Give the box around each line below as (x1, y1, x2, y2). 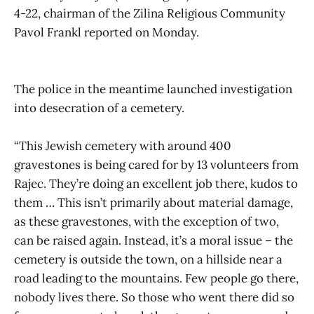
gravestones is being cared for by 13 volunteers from (14, 157, 299, 173)
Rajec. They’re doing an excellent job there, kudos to (14, 176, 298, 192)
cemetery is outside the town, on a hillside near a (14, 252, 282, 268)
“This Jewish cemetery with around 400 (14, 138, 231, 154)
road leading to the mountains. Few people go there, (14, 271, 299, 287)
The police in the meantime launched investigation (14, 81, 292, 97)
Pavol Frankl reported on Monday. (14, 25, 199, 40)
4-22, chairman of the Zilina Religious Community (14, 6, 285, 21)
